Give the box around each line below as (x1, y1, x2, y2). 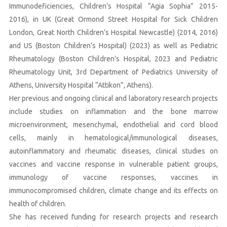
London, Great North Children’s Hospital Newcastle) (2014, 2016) (9, 28, 218, 37)
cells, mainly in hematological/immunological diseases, (9, 134, 218, 142)
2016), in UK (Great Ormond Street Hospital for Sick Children (9, 15, 218, 24)
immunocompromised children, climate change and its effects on (9, 186, 218, 195)
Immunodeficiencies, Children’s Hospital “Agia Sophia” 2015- (9, 2, 218, 11)
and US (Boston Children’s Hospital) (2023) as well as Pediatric (9, 42, 218, 50)
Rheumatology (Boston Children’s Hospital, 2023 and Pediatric (9, 55, 218, 63)
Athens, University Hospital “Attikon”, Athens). (9, 81, 153, 90)
